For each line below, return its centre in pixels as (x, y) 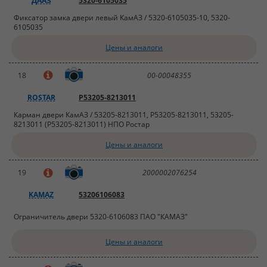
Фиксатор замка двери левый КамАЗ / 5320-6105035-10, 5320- (122, 17)
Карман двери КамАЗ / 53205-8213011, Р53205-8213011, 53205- (124, 114)
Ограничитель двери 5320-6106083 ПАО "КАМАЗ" (101, 217)
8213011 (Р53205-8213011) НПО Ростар (82, 124)
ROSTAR (41, 97)
